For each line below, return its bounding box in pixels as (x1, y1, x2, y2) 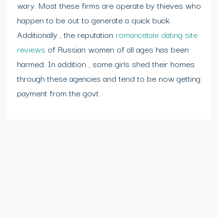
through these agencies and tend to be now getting (17, 71, 200, 85)
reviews (17, 42, 45, 55)
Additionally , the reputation (17, 27, 116, 41)
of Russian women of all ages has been (45, 42, 189, 55)
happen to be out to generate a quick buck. (17, 13, 171, 26)
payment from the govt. (17, 86, 100, 99)
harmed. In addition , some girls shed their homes (17, 56, 195, 70)
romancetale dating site (116, 27, 198, 41)
